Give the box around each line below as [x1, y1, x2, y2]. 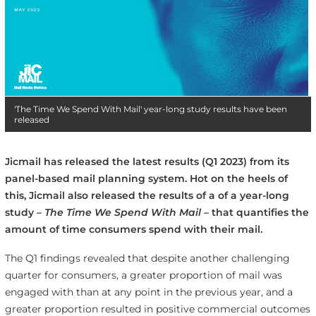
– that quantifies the [203, 205, 309, 219]
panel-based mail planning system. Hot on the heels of [4, 171, 288, 185]
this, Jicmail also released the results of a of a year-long [4, 188, 289, 202]
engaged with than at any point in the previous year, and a [4, 285, 293, 298]
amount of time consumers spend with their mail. [4, 222, 262, 236]
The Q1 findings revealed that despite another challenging [4, 251, 290, 265]
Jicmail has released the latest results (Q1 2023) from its [4, 154, 289, 168]
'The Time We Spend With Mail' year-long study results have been [13, 103, 287, 114]
